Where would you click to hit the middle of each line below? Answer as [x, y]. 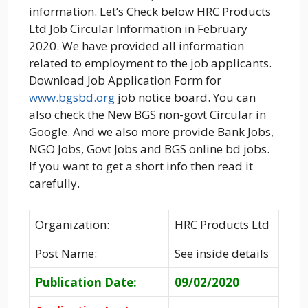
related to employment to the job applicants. [150, 63]
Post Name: [66, 253]
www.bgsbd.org [72, 98]
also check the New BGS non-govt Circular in [147, 115]
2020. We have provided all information [136, 46]
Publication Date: [86, 282]
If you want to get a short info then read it [141, 166]
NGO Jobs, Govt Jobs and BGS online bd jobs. [149, 149]
